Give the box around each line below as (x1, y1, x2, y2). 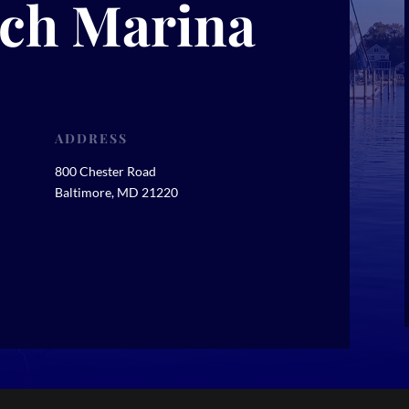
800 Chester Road (54, 163, 156, 179)
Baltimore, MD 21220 (54, 184, 178, 200)
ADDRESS (54, 129, 128, 147)
